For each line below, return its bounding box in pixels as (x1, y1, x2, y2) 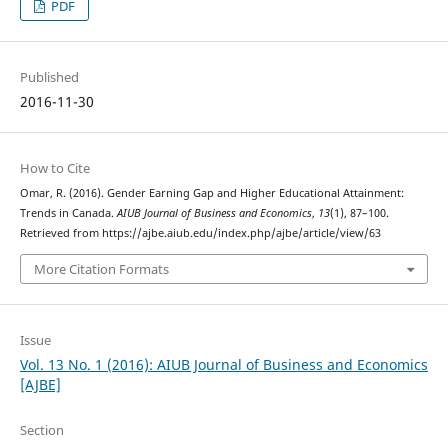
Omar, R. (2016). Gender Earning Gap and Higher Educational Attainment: (19, 186, 404, 201)
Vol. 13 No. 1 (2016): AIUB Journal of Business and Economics (19, 354, 428, 374)
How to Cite (19, 159, 90, 178)
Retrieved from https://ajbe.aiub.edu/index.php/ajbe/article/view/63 (19, 226, 381, 241)
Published (19, 68, 79, 87)
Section (19, 420, 64, 439)
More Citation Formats (33, 259, 169, 278)
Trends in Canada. (19, 206, 117, 221)
